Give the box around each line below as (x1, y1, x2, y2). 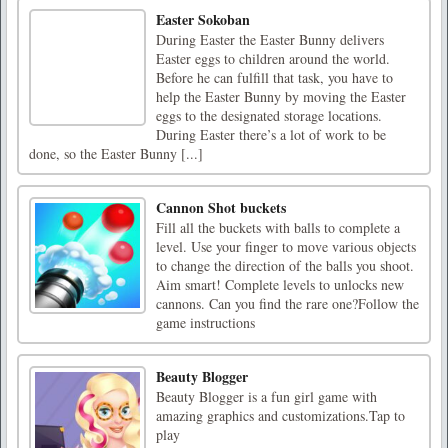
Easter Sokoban (156, 8, 250, 30)
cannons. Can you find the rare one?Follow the (156, 293, 419, 313)
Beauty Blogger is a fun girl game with (156, 386, 377, 406)
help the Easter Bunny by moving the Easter (156, 86, 406, 106)
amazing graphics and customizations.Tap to (156, 405, 405, 425)
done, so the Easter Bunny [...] (29, 143, 203, 163)
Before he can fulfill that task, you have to (156, 67, 393, 87)
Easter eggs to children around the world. (156, 48, 390, 68)
